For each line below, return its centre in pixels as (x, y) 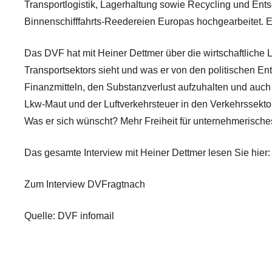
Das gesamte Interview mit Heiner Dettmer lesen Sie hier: (147, 153)
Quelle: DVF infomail (69, 216)
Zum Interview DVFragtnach (85, 184)
